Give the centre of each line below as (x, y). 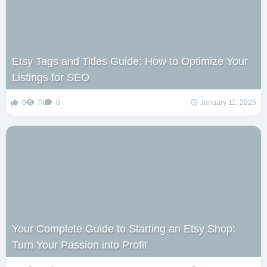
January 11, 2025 (229, 102)
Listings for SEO (50, 77)
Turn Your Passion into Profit (79, 245)
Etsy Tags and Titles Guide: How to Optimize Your (130, 61)
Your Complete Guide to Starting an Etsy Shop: (123, 229)
